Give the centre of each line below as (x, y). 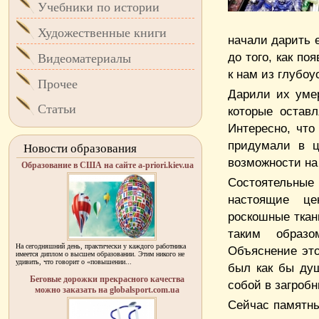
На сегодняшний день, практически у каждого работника (101, 246)
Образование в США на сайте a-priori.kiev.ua (107, 165)
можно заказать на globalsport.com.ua (107, 290)
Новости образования (80, 148)
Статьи (57, 109)
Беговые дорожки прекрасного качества (107, 279)
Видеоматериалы (84, 58)
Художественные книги (102, 33)
